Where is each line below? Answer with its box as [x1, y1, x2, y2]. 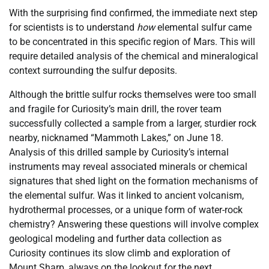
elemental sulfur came [155, 22, 252, 34]
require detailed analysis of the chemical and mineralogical [9, 50, 258, 62]
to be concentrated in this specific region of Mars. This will [9, 36, 255, 48]
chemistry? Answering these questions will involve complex [9, 219, 259, 231]
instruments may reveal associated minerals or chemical [9, 161, 247, 173]
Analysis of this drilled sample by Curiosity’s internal [9, 147, 229, 159]
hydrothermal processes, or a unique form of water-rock [9, 204, 243, 216]
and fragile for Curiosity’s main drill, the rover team [9, 103, 222, 115]
